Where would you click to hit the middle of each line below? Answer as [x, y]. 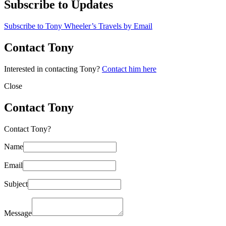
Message [18, 213]
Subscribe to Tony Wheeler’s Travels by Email [78, 26]
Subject [16, 184]
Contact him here [129, 69]
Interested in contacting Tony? [53, 69]
